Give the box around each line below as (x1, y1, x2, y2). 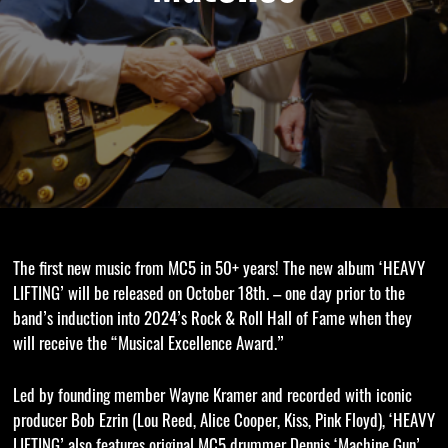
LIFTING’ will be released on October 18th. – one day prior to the (12, 287, 405, 305)
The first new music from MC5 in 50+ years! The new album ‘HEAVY (12, 262, 425, 280)
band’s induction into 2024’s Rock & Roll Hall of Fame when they (12, 312, 412, 330)
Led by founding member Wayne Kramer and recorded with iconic (12, 389, 412, 407)
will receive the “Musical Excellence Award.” (12, 337, 284, 355)
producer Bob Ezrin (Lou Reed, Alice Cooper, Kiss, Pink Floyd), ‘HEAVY (12, 414, 435, 432)
